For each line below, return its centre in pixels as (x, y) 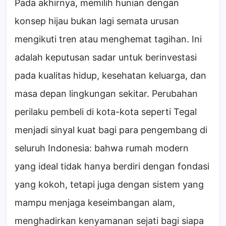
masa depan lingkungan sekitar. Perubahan (106, 93)
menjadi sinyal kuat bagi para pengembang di (111, 130)
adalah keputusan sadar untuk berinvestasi (106, 57)
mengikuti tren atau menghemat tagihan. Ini (108, 39)
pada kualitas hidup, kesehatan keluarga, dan (110, 75)
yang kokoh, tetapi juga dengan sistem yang (109, 184)
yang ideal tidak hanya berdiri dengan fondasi (112, 166)
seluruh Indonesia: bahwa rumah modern (102, 148)
